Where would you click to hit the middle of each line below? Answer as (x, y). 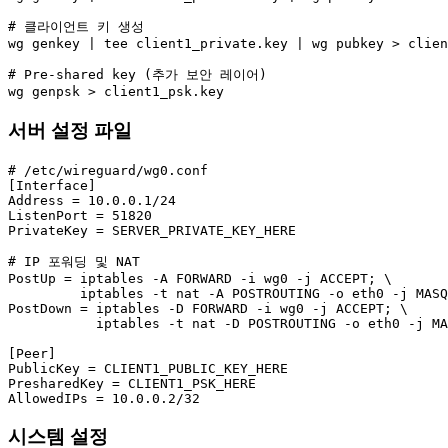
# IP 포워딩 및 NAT (74, 261)
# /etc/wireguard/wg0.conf (108, 170)
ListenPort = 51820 (80, 215)
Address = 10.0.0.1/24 (92, 200)
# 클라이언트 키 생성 (76, 27)
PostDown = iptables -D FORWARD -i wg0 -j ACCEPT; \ (208, 308)
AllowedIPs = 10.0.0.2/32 (104, 398)
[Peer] (32, 353)
